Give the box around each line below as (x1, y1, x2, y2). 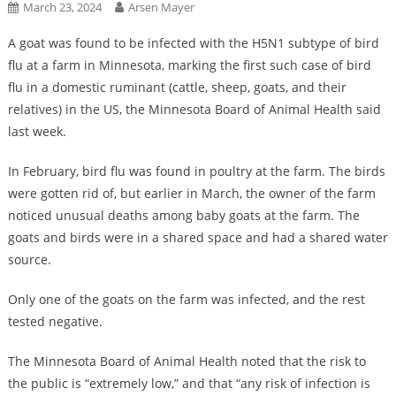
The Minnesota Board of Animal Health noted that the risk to (7, 353, 366, 369)
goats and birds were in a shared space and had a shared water (7, 229, 388, 246)
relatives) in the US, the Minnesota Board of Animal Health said (7, 101, 381, 118)
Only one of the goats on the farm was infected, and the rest (7, 291, 365, 308)
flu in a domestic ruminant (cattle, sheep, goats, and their (7, 79, 346, 95)
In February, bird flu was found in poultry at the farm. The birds (7, 163, 385, 179)
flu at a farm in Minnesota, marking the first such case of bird (7, 57, 371, 73)
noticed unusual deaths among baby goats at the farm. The (7, 207, 360, 224)
